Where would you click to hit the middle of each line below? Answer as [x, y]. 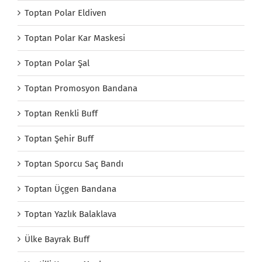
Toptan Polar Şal [57, 63]
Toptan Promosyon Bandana [81, 88]
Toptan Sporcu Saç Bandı [74, 163]
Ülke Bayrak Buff [57, 239]
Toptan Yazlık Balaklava [70, 214]
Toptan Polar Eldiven [65, 13]
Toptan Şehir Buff [59, 138]
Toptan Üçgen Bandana [70, 189]
